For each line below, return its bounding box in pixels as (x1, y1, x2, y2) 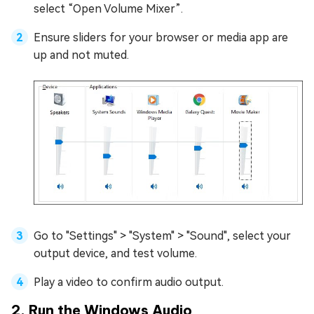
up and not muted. (34, 48, 129, 62)
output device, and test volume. (34, 246, 197, 260)
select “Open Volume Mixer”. (34, 1, 183, 15)
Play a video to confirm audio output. (34, 275, 224, 289)
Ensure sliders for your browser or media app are (34, 30, 288, 44)
